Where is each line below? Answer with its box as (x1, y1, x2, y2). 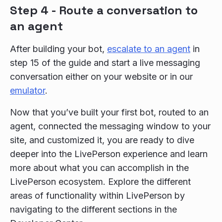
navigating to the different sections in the (10, 204, 177, 215)
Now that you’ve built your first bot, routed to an (10, 107, 209, 118)
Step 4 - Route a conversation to (10, 2, 198, 18)
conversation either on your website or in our (10, 71, 193, 82)
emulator (10, 85, 45, 96)
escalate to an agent (107, 44, 190, 55)
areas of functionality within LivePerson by (10, 190, 185, 201)
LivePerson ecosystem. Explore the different (10, 176, 191, 187)
